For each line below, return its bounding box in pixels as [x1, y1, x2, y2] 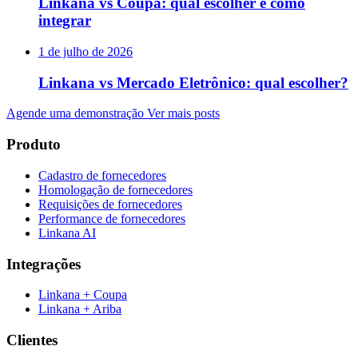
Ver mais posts [147, 106, 220, 121]
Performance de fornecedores [38, 211, 185, 225]
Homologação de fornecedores [38, 182, 193, 197]
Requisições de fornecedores [38, 197, 182, 211]
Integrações [6, 255, 81, 272]
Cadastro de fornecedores [38, 168, 166, 182]
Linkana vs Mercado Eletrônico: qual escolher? [38, 74, 348, 91]
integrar [38, 12, 91, 30]
